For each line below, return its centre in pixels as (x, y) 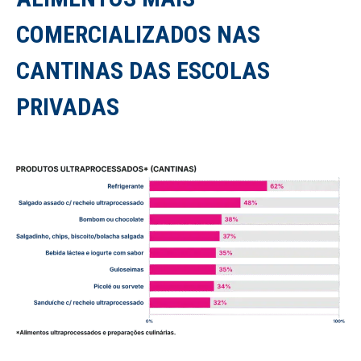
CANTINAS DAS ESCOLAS (143, 71)
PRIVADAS (68, 107)
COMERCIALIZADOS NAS (138, 34)
